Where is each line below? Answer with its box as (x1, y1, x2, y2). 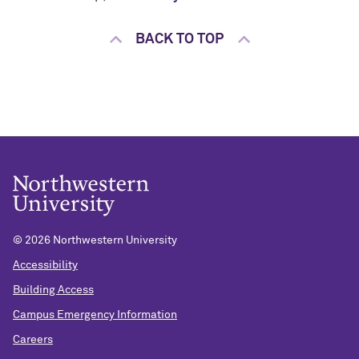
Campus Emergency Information (13, 309, 177, 321)
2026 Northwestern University (25, 235, 177, 247)
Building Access (13, 284, 94, 296)
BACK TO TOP (135, 32, 224, 47)
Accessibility (13, 260, 78, 272)
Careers (13, 333, 53, 345)
